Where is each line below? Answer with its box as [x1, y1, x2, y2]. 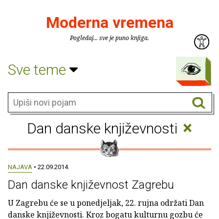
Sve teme [8, 61, 69, 78]
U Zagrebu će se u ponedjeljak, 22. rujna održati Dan [8, 197, 204, 208]
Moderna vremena [45, 13, 174, 32]
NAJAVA [8, 163, 32, 171]
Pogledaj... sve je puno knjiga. [70, 34, 149, 42]
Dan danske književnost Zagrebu [8, 178, 174, 192]
